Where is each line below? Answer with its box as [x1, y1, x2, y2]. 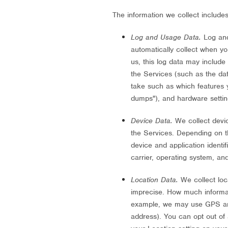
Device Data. [131, 116, 173, 125]
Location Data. [131, 175, 179, 184]
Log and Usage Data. [131, 33, 202, 42]
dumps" [131, 94, 156, 103]
